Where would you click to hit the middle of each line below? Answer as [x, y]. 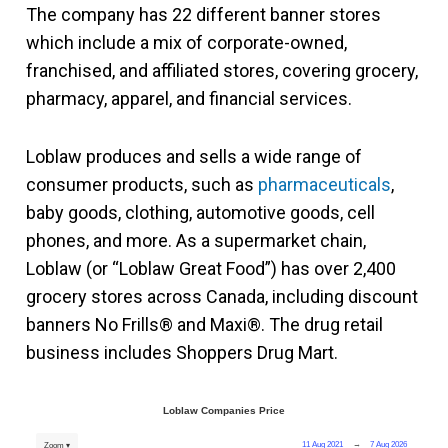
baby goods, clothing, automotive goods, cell [200, 212]
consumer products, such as [142, 184]
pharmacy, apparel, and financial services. [191, 98]
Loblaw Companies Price [224, 410]
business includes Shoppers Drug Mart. [182, 352]
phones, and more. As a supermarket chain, [196, 240]
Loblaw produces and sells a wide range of [194, 156]
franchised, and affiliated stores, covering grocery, [222, 70]
